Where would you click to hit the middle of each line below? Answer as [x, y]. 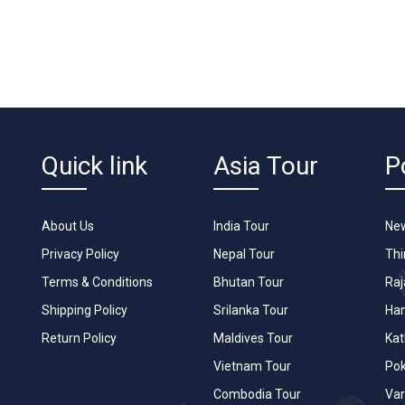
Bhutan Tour [249, 282]
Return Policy [79, 338]
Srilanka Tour [251, 310]
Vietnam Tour [252, 366]
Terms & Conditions [97, 282]
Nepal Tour [244, 254]
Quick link [94, 165]
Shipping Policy [85, 310]
